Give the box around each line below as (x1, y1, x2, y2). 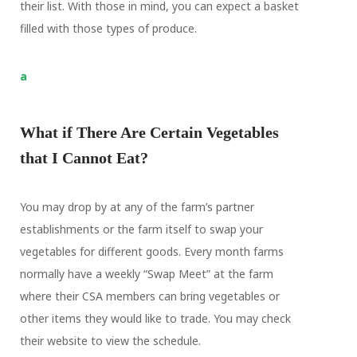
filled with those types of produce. (19, 21, 197, 36)
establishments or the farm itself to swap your (19, 222, 263, 237)
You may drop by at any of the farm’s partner (19, 199, 254, 214)
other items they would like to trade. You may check (19, 311, 291, 326)
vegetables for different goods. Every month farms (19, 244, 284, 259)
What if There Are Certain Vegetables (19, 124, 279, 141)
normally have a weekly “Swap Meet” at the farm (19, 266, 273, 281)
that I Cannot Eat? (19, 149, 148, 167)
